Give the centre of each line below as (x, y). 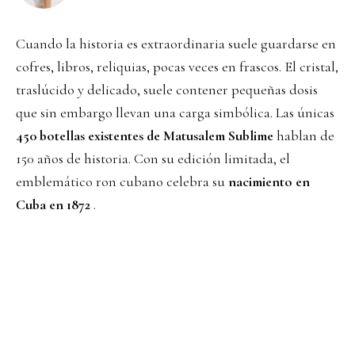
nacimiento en (269, 182)
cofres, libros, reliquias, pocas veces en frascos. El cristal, (177, 67)
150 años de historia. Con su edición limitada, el (153, 159)
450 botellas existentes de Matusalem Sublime (145, 136)
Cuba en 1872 (53, 205)
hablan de (304, 136)
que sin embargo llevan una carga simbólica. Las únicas (175, 113)
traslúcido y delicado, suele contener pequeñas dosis (167, 90)
